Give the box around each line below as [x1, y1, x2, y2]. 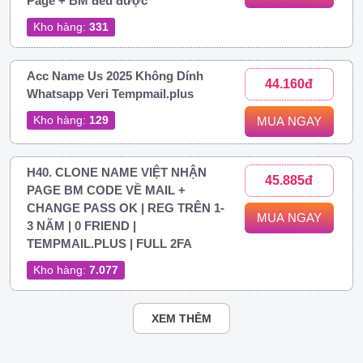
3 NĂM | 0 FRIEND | [27, 218, 136, 233]
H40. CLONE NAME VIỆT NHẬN [27, 164, 207, 179]
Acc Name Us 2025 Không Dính [27, 68, 203, 83]
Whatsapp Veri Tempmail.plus [27, 86, 194, 100]
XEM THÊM [152, 311, 211, 325]
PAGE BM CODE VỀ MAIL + [27, 182, 186, 197]
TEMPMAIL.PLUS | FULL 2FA [27, 236, 192, 250]
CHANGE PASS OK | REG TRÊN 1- [27, 200, 224, 215]
